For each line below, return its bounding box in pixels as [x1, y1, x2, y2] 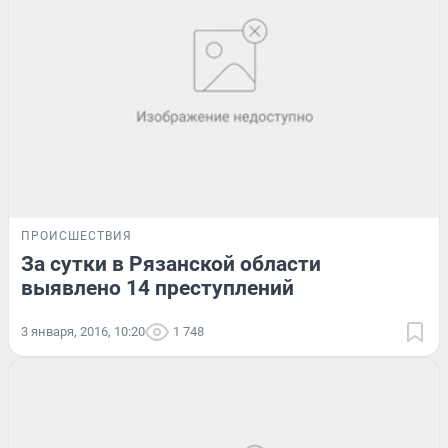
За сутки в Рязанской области [21, 252, 321, 277]
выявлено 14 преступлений [21, 276, 294, 301]
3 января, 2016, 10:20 [21, 324, 145, 340]
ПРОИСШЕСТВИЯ [21, 229, 132, 244]
